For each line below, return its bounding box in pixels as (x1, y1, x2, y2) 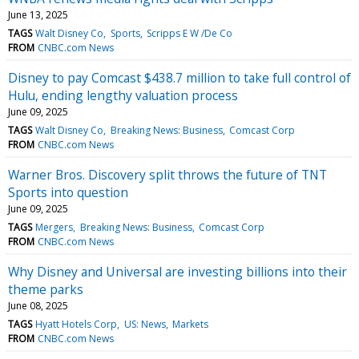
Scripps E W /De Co (146, 26, 232, 40)
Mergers (35, 220, 74, 234)
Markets (171, 317, 208, 331)
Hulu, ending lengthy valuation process (8, 86, 238, 104)
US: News (123, 317, 166, 331)
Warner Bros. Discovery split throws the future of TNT (8, 165, 327, 184)
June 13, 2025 (8, 7, 68, 22)
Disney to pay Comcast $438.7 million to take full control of (8, 68, 351, 87)
